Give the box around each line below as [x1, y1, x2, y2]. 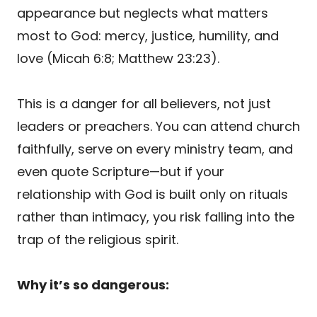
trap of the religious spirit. [17, 230, 178, 248]
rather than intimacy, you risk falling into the [17, 207, 294, 226]
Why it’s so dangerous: [17, 275, 169, 294]
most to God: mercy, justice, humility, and [17, 26, 279, 45]
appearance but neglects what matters [17, 4, 268, 22]
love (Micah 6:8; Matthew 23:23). [17, 49, 219, 67]
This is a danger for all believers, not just [17, 94, 271, 113]
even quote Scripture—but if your [17, 162, 224, 180]
